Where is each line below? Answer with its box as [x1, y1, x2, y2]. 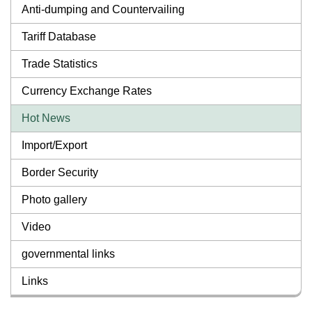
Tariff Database [22, 31, 96, 43]
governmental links [22, 248, 115, 260]
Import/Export [22, 139, 87, 152]
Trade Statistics [22, 58, 97, 70]
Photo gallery [22, 194, 87, 206]
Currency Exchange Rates [22, 85, 152, 97]
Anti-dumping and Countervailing [22, 3, 185, 16]
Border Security [22, 166, 98, 179]
